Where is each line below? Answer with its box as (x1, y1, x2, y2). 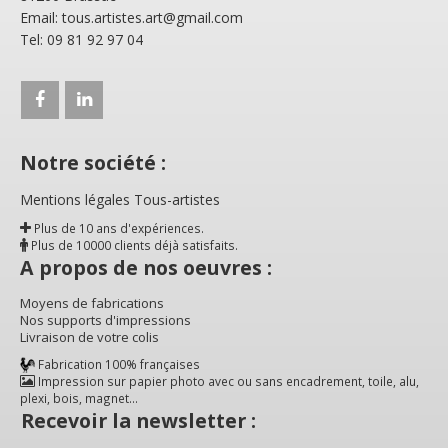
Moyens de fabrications (20, 293, 164, 312)
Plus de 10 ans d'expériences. (31, 219, 204, 236)
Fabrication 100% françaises (35, 355, 200, 372)
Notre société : (20, 148, 166, 176)
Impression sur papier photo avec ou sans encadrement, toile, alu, (35, 372, 419, 389)
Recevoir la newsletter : (21, 406, 256, 434)
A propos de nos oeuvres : (20, 253, 272, 281)
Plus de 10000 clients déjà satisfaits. (28, 236, 238, 253)
